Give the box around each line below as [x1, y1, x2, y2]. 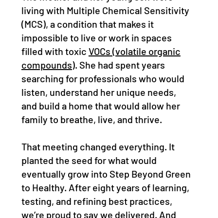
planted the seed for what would [21, 154, 157, 166]
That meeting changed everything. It [21, 141, 175, 153]
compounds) [21, 59, 75, 71]
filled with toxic [21, 45, 89, 57]
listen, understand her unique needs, [21, 86, 176, 98]
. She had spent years [74, 59, 165, 71]
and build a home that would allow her [21, 100, 180, 112]
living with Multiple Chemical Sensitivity [21, 4, 189, 17]
